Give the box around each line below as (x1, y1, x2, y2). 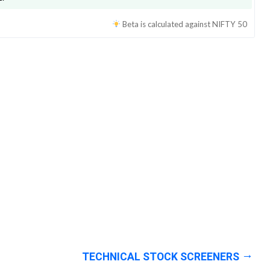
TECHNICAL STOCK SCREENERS (82, 250, 239, 263)
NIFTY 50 (212, 19, 247, 29)
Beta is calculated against (122, 19, 212, 29)
